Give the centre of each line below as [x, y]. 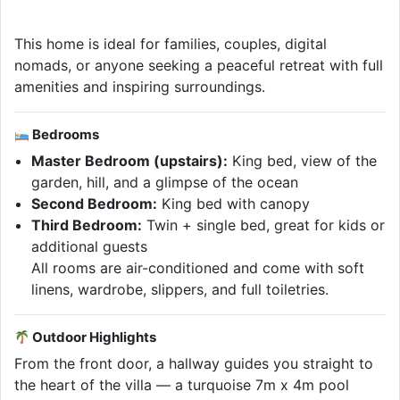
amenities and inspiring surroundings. [140, 87]
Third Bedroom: [87, 225]
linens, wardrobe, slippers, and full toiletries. [180, 290]
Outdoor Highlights [93, 337]
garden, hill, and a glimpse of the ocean [165, 183]
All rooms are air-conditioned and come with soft [198, 268]
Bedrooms [65, 135]
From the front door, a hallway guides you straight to [194, 364]
